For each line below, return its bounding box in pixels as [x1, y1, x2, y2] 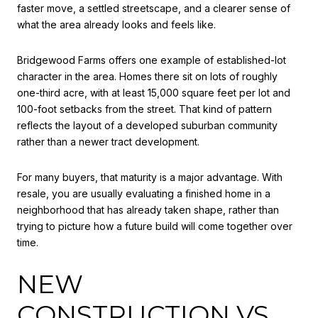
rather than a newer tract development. [17, 136, 199, 148]
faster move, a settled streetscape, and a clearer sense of [17, 2, 290, 15]
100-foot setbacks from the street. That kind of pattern [17, 103, 272, 116]
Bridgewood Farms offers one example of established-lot [17, 54, 286, 67]
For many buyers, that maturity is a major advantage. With [17, 170, 283, 183]
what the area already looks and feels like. [17, 18, 216, 31]
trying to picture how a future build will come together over [17, 219, 292, 232]
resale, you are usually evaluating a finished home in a [17, 187, 270, 199]
